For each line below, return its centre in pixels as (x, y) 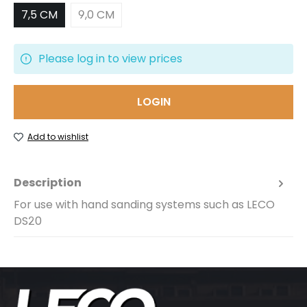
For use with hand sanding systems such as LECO (144, 205)
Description (48, 183)
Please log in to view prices (110, 59)
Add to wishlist (58, 137)
